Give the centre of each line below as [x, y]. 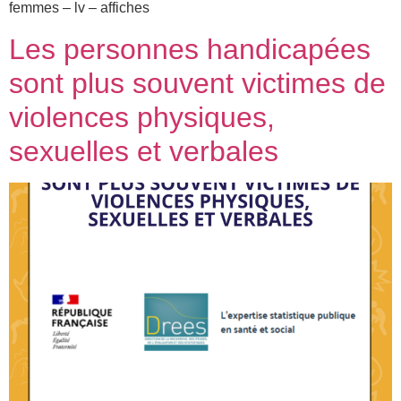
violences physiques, [142, 117]
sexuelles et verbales [144, 151]
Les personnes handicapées [190, 49]
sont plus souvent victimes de [197, 83]
